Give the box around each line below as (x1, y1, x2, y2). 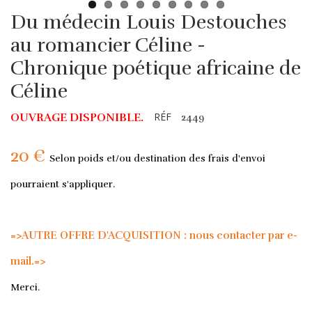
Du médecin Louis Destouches (10, 10, 287, 34)
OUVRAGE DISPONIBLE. (10, 110, 143, 125)
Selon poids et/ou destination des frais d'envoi (49, 152, 265, 164)
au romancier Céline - (10, 33, 205, 57)
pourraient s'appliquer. (10, 178, 115, 190)
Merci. (10, 281, 40, 293)
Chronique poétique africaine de (10, 56, 301, 80)
